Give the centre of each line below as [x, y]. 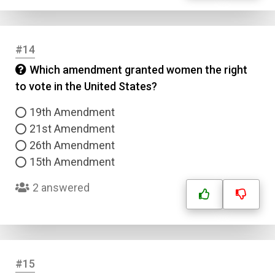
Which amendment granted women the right [138, 70]
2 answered [61, 188]
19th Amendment [72, 112]
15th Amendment [72, 162]
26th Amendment [72, 145]
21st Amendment [72, 129]
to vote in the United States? [86, 86]
